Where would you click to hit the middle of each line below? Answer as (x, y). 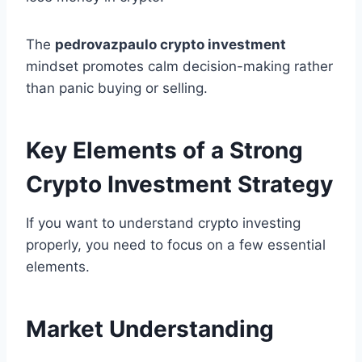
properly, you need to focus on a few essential (176, 245)
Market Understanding (150, 329)
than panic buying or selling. (117, 88)
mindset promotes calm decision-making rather (179, 67)
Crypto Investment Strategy (179, 185)
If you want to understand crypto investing (163, 223)
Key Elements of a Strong (164, 151)
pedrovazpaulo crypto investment (170, 45)
